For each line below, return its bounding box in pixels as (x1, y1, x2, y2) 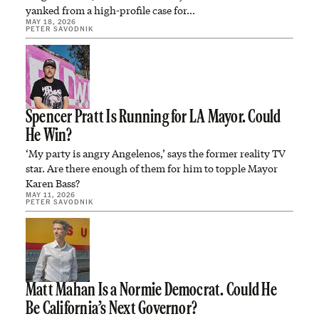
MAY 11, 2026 (26, 190, 75, 199)
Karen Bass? (26, 177, 80, 190)
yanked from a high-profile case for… (26, 4, 195, 17)
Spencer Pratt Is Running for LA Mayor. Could (26, 109, 281, 127)
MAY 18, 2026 (26, 17, 76, 26)
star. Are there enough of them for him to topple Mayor (26, 162, 278, 175)
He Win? (26, 127, 73, 145)
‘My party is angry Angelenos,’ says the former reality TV (26, 147, 286, 160)
